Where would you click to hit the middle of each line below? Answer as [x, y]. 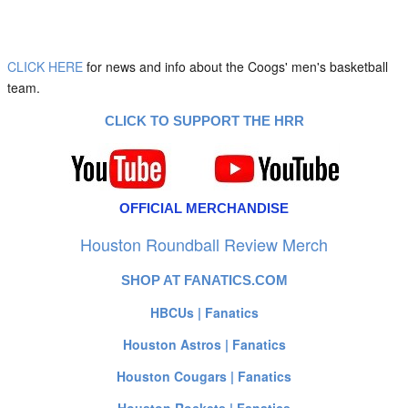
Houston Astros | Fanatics [204, 344]
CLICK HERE [45, 66]
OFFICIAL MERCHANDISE [204, 208]
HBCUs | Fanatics [204, 312]
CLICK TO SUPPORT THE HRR [204, 121]
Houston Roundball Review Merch [204, 244]
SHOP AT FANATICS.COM [204, 280]
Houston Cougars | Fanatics [204, 376]
